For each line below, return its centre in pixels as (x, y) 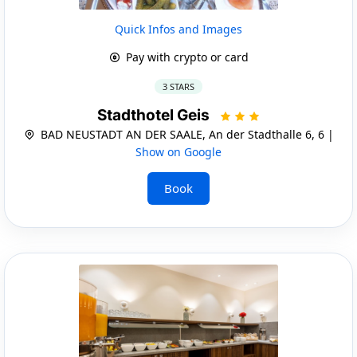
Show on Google (178, 151)
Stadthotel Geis (155, 115)
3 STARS (178, 86)
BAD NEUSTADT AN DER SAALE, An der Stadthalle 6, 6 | (185, 134)
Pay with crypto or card (185, 57)
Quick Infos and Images (178, 29)
